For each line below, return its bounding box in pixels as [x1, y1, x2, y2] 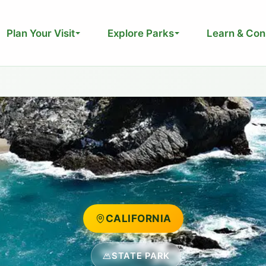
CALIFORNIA [105, 212, 172, 224]
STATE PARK [111, 251, 170, 261]
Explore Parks [107, 27, 174, 39]
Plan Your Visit [7, 27, 75, 39]
